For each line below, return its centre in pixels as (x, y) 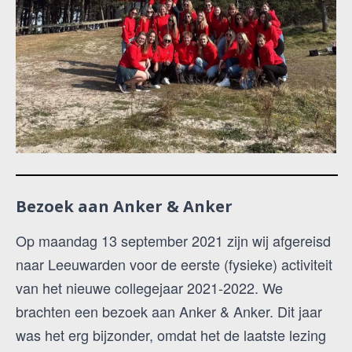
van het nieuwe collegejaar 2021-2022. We (149, 287)
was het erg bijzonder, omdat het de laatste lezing (171, 334)
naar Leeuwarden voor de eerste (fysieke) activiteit (174, 264)
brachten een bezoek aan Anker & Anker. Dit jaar (169, 311)
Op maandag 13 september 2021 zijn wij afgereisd (173, 240)
